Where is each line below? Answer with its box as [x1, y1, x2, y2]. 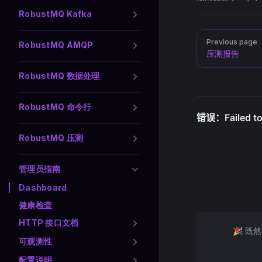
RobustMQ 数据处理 [19, 71, 100, 81]
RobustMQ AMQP [19, 40, 94, 50]
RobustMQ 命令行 [19, 102, 92, 112]
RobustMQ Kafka [19, 9, 92, 19]
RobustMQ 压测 [19, 133, 84, 143]
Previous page [206, 37, 257, 46]
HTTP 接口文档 [19, 218, 79, 227]
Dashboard [19, 182, 67, 192]
